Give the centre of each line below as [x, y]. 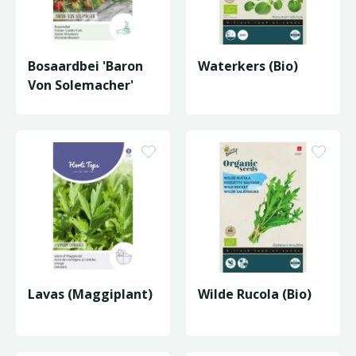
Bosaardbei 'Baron [85, 66]
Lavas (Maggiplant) [90, 294]
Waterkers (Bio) [248, 66]
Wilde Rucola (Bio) [255, 294]
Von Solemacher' [81, 85]
